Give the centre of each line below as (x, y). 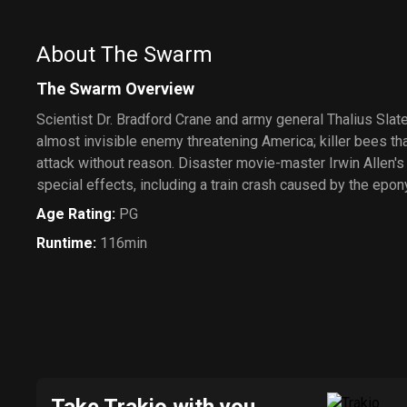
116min (124, 243)
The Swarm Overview (115, 89)
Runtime (65, 243)
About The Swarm (124, 55)
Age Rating (74, 214)
